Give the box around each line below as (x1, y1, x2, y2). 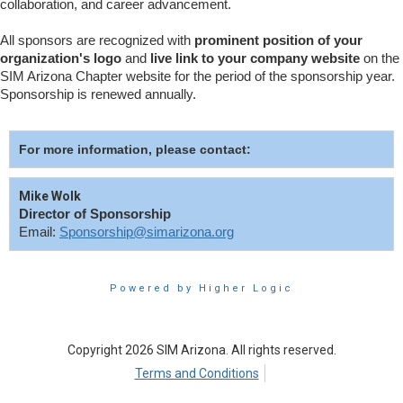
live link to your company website (150, 50, 360, 66)
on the (360, 50, 399, 66)
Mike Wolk (19, 188, 81, 203)
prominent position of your (194, 32, 363, 48)
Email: (19, 224, 59, 239)
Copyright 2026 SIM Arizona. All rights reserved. (67, 342, 336, 357)
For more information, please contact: (19, 141, 251, 157)
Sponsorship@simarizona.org (59, 224, 234, 239)
